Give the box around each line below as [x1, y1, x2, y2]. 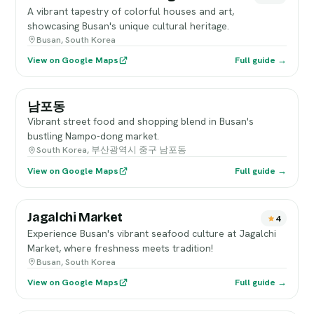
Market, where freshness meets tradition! [27, 242, 214, 254]
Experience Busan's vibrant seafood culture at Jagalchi [27, 227, 277, 240]
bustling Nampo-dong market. [27, 130, 160, 142]
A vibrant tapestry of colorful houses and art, [27, 5, 235, 18]
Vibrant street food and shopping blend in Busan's [27, 115, 254, 128]
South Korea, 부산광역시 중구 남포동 [36, 144, 187, 156]
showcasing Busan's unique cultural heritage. [27, 20, 230, 32]
